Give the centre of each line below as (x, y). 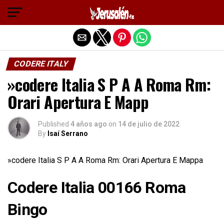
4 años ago (89, 124)
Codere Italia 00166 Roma (97, 187)
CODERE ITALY (41, 64)
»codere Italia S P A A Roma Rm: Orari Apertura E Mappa (105, 160)
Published (53, 124)
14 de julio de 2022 (149, 124)
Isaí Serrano (68, 133)
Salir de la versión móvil (112, 11)
